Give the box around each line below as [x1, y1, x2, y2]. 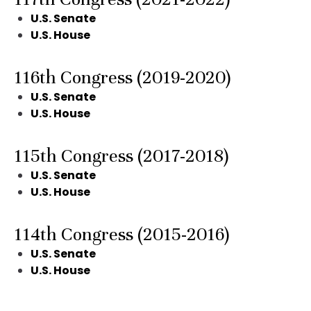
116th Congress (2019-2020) [14, 66, 230, 89]
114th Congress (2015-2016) [14, 223, 229, 246]
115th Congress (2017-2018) [14, 144, 228, 167]
